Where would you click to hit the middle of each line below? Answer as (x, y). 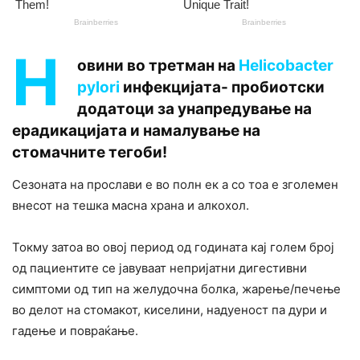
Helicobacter (286, 65)
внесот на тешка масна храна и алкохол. (131, 205)
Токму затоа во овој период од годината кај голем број (173, 247)
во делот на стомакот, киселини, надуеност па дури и (170, 309)
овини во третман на (156, 65)
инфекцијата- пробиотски (222, 87)
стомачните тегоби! (90, 152)
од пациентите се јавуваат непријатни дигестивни (160, 268)
